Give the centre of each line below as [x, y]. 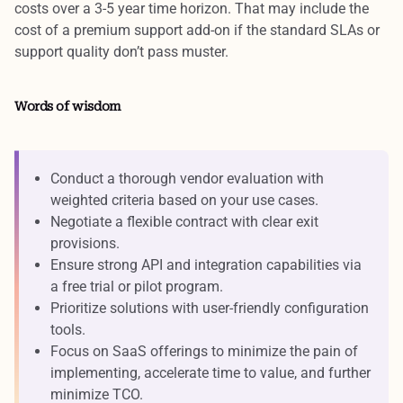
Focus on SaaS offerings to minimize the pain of [204, 351]
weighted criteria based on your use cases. [184, 200]
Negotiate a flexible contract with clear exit [184, 221]
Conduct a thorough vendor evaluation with [187, 178]
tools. [68, 329]
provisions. [85, 243]
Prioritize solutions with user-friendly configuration [210, 308]
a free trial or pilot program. [137, 286]
